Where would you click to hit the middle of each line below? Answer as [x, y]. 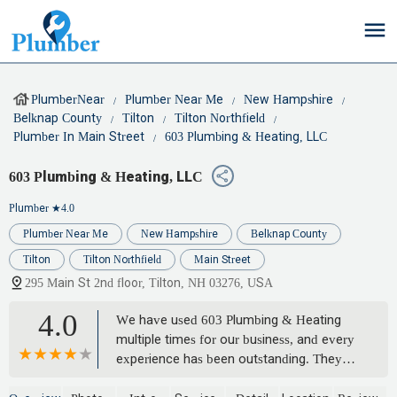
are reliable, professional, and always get [232, 379]
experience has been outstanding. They [229, 359]
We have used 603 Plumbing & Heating [229, 320]
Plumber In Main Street [79, 137]
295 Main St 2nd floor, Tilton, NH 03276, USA [149, 284]
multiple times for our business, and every [235, 340]
